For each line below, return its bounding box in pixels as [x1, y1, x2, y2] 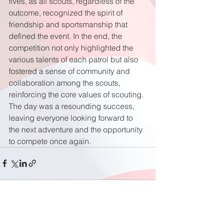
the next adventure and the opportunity [9, 124, 145, 134]
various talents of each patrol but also [9, 54, 140, 64]
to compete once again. [9, 136, 91, 146]
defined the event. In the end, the [9, 31, 124, 41]
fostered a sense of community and [9, 66, 132, 76]
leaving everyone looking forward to [9, 112, 135, 123]
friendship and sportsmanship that [9, 19, 129, 29]
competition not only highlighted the [9, 42, 135, 53]
